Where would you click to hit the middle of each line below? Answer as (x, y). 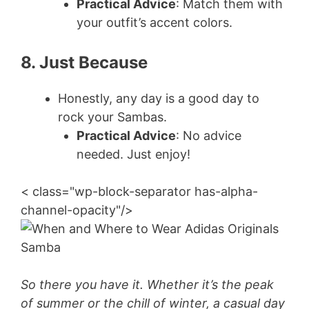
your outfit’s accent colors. (154, 23)
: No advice (209, 136)
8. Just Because (84, 63)
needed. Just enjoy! (133, 154)
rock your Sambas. (112, 117)
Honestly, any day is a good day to (159, 99)
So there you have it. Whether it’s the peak (147, 285)
